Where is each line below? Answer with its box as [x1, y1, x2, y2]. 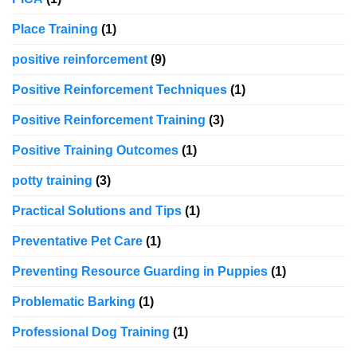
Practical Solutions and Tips [12, 204, 182, 218]
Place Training [12, 22, 98, 37]
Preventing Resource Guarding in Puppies [12, 265, 268, 279]
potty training [12, 174, 92, 188]
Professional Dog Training [12, 325, 170, 339]
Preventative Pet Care [12, 234, 143, 249]
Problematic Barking [12, 295, 135, 309]
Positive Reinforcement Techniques [12, 83, 227, 97]
